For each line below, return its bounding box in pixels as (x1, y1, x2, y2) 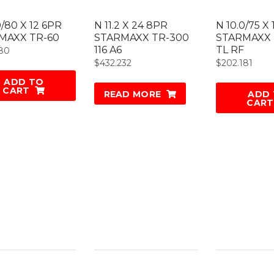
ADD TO (4, 76, 44, 88)
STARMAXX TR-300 (94, 32, 189, 44)
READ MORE (103, 89, 161, 100)
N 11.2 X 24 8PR (94, 20, 168, 32)
